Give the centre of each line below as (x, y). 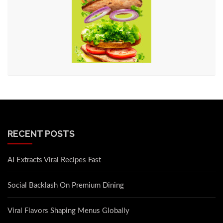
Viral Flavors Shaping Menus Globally (68, 211)
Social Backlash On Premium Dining (66, 186)
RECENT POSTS (41, 134)
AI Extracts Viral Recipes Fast (54, 160)
